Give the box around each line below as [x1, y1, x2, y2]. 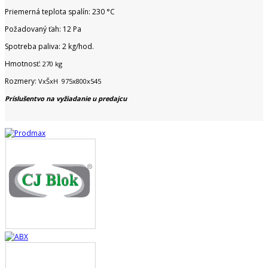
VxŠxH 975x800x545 [38, 76, 101, 86]
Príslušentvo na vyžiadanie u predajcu [5, 93, 127, 103]
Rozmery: [5, 75, 38, 86]
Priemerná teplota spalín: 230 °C [5, 6, 115, 17]
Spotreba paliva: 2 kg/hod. [5, 41, 94, 51]
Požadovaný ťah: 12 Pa [5, 23, 81, 34]
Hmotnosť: [5, 58, 41, 69]
